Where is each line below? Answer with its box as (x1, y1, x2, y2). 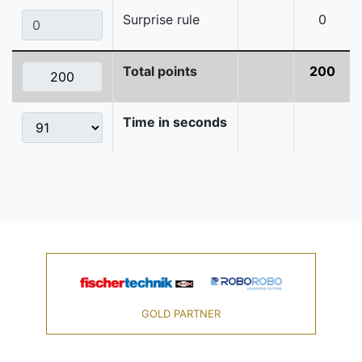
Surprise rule (123, 11, 200, 28)
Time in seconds (123, 114, 227, 131)
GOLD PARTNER (141, 307, 221, 321)
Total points (123, 63, 197, 80)
